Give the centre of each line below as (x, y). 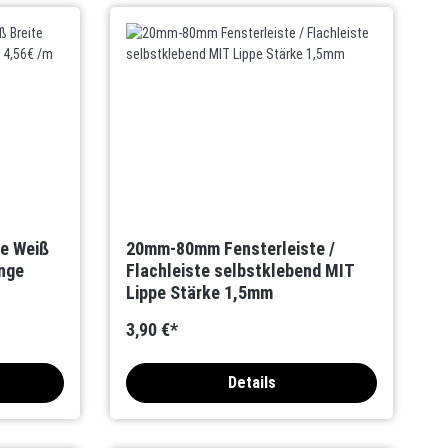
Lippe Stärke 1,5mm (200, 292)
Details (251, 382)
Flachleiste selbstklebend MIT (241, 270)
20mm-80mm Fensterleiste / (231, 248)
